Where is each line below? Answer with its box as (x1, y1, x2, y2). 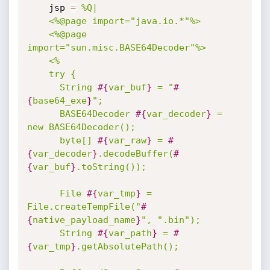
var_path (108, 228, 152, 239)
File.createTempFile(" (27, 201, 141, 212)
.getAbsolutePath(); (75, 241, 179, 252)
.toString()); (75, 162, 146, 172)
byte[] (59, 135, 98, 146)
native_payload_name (32, 215, 136, 225)
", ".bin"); (140, 215, 201, 225)
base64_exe (32, 95, 87, 106)
